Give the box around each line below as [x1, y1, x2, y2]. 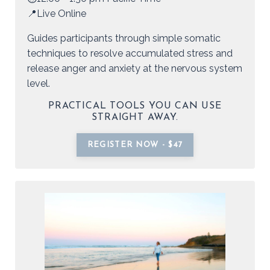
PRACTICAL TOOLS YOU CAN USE [48, 101, 222, 111]
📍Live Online [27, 8, 86, 20]
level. [27, 78, 52, 90]
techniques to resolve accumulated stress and [27, 48, 233, 60]
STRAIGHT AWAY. [92, 113, 178, 123]
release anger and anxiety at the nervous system [27, 63, 242, 75]
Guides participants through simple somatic [27, 33, 221, 45]
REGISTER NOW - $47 [87, 141, 183, 149]
